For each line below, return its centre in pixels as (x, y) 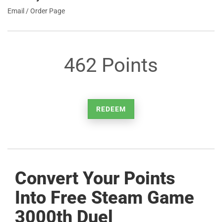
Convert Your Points (95, 178)
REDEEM (111, 109)
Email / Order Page (36, 11)
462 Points (111, 65)
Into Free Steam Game (105, 198)
